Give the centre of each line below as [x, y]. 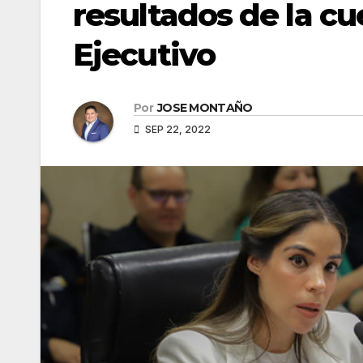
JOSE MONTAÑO [205, 108]
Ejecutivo [144, 54]
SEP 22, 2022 [177, 130]
